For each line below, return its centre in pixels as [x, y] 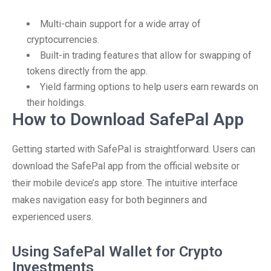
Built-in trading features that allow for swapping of [146, 55]
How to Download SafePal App [128, 119]
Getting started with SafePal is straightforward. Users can [134, 149]
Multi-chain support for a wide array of [120, 24]
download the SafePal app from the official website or [126, 166]
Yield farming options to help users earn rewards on [149, 87]
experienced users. [53, 217]
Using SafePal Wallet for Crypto [117, 252]
